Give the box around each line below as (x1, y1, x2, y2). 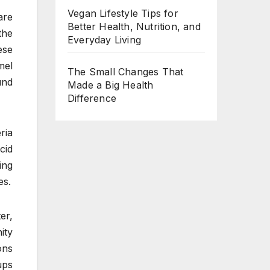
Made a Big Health (67, 79, 154, 92)
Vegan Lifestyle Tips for (67, 7, 178, 20)
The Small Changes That (67, 66, 184, 78)
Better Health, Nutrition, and (67, 20, 201, 33)
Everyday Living (67, 34, 141, 46)
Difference (67, 92, 116, 105)
